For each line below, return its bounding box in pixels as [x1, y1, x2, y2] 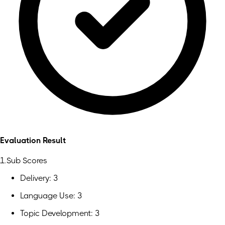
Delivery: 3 [20, 173, 58, 183]
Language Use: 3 [20, 190, 82, 200]
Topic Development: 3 [20, 208, 99, 218]
